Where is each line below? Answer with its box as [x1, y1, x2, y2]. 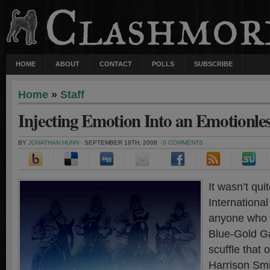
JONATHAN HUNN [28, 139, 79, 146]
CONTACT [99, 60, 132, 67]
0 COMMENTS [163, 139, 203, 146]
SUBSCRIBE [194, 60, 233, 67]
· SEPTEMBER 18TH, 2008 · [79, 139, 163, 146]
